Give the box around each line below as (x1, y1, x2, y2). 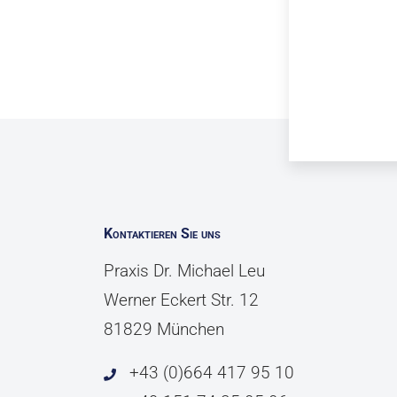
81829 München (104, 319, 224, 339)
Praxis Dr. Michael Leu (104, 261, 265, 281)
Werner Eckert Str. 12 (104, 290, 259, 310)
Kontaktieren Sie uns (104, 225, 221, 242)
